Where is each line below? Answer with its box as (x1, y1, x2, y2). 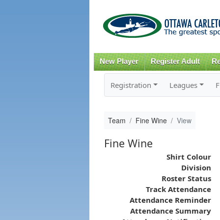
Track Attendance (145, 184, 211, 194)
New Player (99, 57, 138, 65)
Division (181, 162, 211, 172)
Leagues (169, 80, 197, 90)
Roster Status (161, 173, 211, 183)
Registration (110, 80, 151, 90)
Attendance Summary (130, 205, 211, 216)
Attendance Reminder (129, 194, 211, 205)
